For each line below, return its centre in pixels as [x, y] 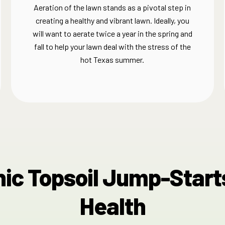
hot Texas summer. [113, 60]
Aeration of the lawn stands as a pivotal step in [113, 7]
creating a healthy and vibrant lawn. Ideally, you [112, 20]
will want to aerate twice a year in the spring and [112, 33]
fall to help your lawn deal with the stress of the [112, 46]
